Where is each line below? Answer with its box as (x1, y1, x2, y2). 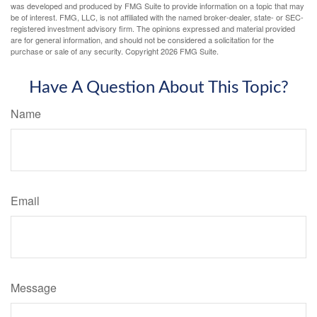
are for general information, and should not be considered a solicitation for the (11, 34, 274, 45)
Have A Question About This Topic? (28, 79, 289, 96)
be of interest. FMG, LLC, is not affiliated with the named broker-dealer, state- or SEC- (11, 11, 304, 23)
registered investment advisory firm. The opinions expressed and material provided (11, 23, 295, 34)
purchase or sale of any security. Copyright (11, 45, 161, 57)
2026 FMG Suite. (161, 45, 219, 57)
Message (11, 279, 57, 296)
